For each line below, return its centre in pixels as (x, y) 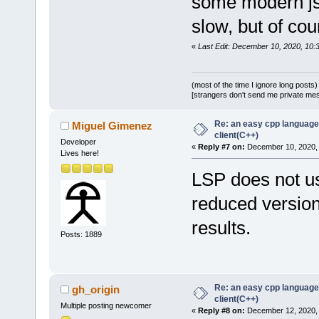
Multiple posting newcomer (106, 306)
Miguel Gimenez (113, 126)
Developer (78, 142)
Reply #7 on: (221, 147)
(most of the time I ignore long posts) (254, 85)
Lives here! (79, 153)
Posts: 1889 (81, 234)
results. (221, 228)
